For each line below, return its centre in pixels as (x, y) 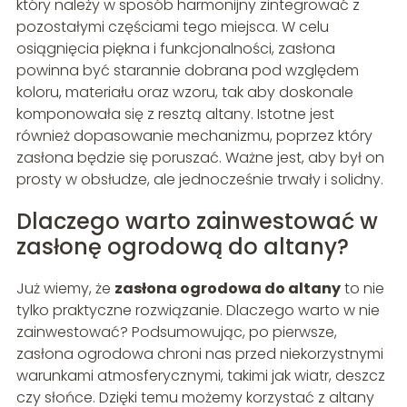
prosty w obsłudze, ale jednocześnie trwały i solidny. (199, 179)
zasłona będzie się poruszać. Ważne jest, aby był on (200, 157)
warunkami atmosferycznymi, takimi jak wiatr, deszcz (200, 375)
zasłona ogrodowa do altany (227, 288)
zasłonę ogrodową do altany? (182, 246)
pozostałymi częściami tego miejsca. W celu (172, 26)
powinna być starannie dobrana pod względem (187, 70)
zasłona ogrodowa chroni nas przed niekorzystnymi (199, 353)
